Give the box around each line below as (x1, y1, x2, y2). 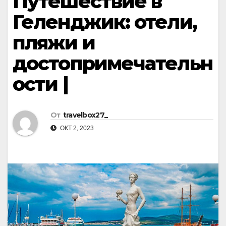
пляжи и (13, 31, 95, 54)
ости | (13, 72, 68, 96)
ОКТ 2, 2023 (59, 125, 94, 132)
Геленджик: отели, (13, 10, 197, 34)
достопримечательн (13, 51, 212, 75)
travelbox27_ (63, 110, 108, 120)
